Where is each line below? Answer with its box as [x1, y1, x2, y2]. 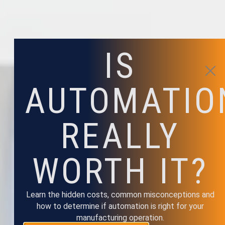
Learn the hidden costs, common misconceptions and [26, 189, 214, 199]
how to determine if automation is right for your [36, 201, 204, 211]
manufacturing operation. [76, 212, 164, 222]
